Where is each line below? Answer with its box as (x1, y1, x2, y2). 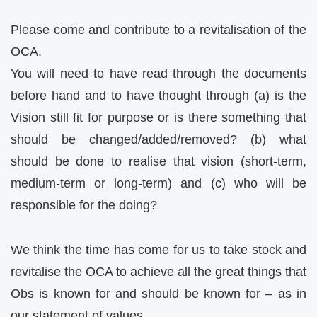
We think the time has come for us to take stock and (11, 242, 306, 257)
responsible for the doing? (11, 198, 157, 213)
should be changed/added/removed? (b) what (11, 132, 306, 147)
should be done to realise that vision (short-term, (11, 154, 306, 169)
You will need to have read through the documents (11, 67, 306, 81)
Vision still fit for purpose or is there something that (11, 110, 306, 125)
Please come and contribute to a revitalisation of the (11, 23, 306, 38)
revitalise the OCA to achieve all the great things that (11, 264, 306, 279)
